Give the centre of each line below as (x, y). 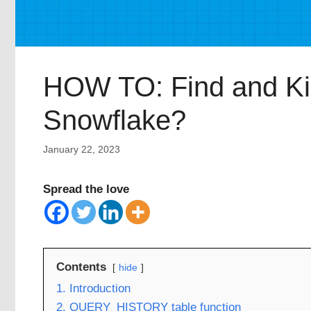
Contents (81, 267)
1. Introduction (93, 288)
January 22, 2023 (82, 149)
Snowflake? (115, 120)
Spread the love (86, 189)
